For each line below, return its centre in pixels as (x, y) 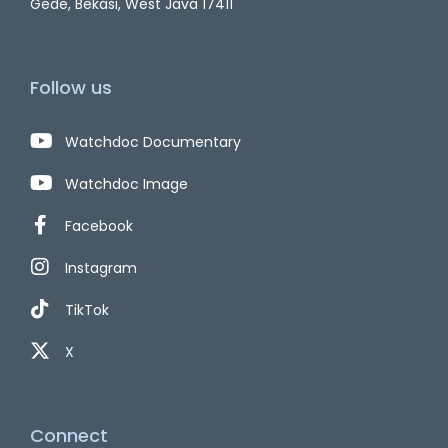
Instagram (101, 267)
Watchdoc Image (126, 183)
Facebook (99, 225)
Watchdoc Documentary (153, 141)
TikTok (87, 309)
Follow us (71, 87)
